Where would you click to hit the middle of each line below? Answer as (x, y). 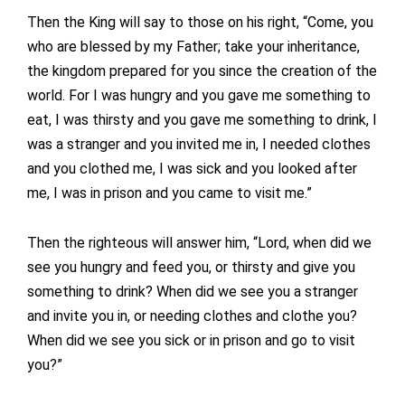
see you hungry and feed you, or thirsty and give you (191, 268)
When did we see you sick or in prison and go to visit (191, 341)
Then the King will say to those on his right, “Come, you (200, 23)
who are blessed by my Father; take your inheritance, (193, 47)
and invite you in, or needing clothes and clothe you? (192, 316)
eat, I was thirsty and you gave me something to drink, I (202, 120)
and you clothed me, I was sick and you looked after (192, 169)
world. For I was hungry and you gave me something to (199, 96)
